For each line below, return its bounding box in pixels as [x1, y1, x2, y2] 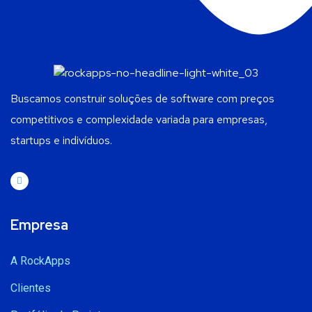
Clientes [10, 281, 51, 295]
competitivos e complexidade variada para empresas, [10, 111, 267, 127]
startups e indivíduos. [10, 132, 112, 148]
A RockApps [10, 253, 70, 267]
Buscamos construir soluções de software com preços [10, 91, 274, 106]
